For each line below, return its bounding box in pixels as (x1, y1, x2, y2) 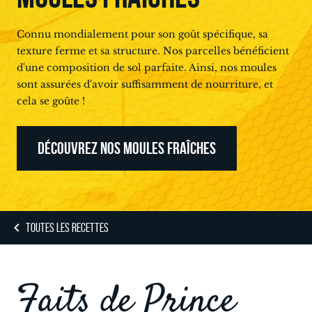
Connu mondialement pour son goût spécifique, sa (17, 28, 268, 41)
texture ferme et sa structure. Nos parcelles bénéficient (17, 45, 289, 58)
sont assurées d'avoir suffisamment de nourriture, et (17, 78, 273, 91)
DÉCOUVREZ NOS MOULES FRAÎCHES (38, 139, 216, 158)
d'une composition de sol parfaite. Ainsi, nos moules (17, 61, 276, 75)
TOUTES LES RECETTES (26, 221, 109, 235)
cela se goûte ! (17, 95, 85, 108)
